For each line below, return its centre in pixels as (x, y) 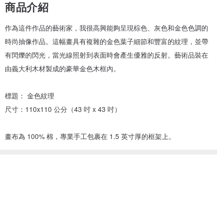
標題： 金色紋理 (30, 95)
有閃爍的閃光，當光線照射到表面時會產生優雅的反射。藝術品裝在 (107, 54)
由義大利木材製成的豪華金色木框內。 (62, 68)
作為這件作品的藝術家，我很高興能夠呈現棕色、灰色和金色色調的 (107, 27)
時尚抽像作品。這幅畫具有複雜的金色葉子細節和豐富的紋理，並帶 (107, 41)
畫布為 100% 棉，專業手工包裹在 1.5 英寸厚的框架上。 (90, 136)
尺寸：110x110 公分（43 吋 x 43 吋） (63, 109)
